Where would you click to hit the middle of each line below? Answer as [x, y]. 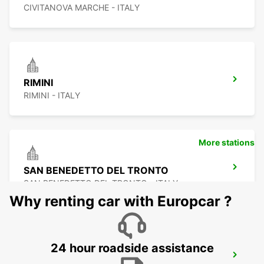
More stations [227, 143]
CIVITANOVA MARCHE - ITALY [82, 8]
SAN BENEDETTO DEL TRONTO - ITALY [101, 183]
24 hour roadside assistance [132, 248]
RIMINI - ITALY [52, 95]
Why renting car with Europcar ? [121, 202]
